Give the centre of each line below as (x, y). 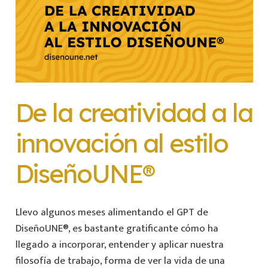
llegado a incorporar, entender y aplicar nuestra (119, 244)
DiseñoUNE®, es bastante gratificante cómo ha (117, 228)
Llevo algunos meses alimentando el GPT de (112, 212)
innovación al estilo (121, 143)
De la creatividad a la (134, 113)
